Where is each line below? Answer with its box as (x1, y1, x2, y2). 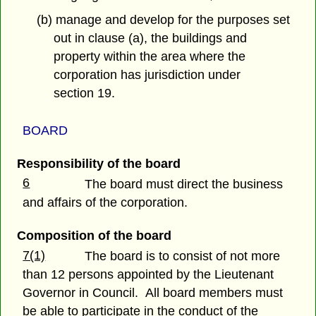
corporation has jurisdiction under (54, 68, 241, 83)
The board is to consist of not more (85, 248, 281, 263)
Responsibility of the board (16, 156, 181, 171)
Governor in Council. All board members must (23, 285, 284, 300)
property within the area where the (54, 49, 246, 64)
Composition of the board (16, 228, 171, 243)
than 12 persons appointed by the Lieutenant (23, 267, 274, 281)
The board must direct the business (85, 176, 284, 191)
